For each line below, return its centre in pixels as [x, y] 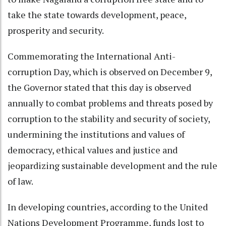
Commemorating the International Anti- [92, 56]
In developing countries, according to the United [108, 207]
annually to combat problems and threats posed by [110, 103]
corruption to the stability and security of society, [109, 118]
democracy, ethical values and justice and [93, 150]
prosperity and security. [58, 30]
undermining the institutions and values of [96, 134]
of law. [22, 181]
